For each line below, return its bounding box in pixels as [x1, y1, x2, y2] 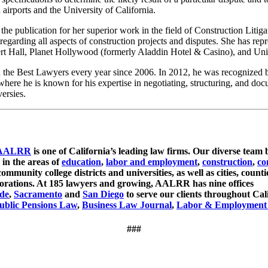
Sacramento [14, 189, 62, 200]
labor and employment [106, 157, 197, 167]
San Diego [83, 189, 124, 200]
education [62, 157, 101, 167]
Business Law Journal [82, 200, 172, 211]
